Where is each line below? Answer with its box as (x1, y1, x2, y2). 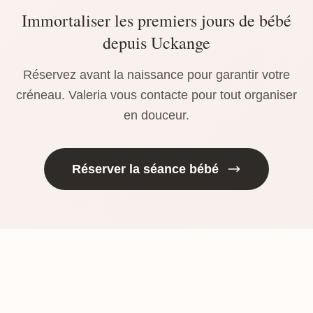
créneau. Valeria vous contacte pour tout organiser (16, 88, 297, 102)
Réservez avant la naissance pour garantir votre (23, 68, 290, 82)
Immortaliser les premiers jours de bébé (22, 9, 291, 31)
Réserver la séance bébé (72, 162, 219, 176)
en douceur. (124, 108, 189, 122)
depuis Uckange (103, 31, 210, 54)
